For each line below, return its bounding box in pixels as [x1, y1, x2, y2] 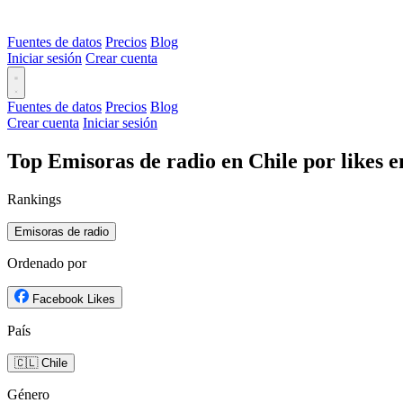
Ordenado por [7, 255, 86, 271]
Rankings [7, 191, 61, 207]
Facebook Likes [32, 291, 115, 306]
